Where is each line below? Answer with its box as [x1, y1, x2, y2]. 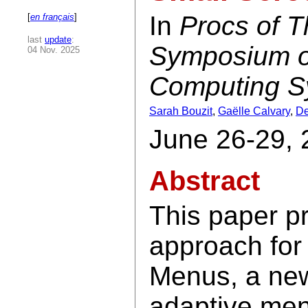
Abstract [149, 165, 260, 197]
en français [30, 11, 74, 22]
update [45, 34, 71, 45]
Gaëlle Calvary [218, 105, 290, 117]
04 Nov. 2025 [27, 44, 80, 55]
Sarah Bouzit [149, 105, 212, 117]
